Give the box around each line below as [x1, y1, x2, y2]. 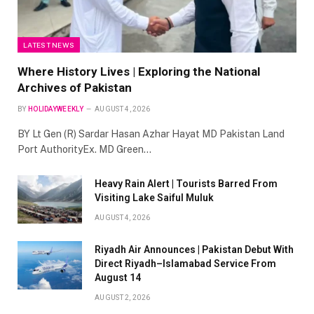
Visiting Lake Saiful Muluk [95, 191, 214, 203]
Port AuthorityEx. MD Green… [18, 143, 151, 155]
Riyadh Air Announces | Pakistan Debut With [95, 243, 294, 255]
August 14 [95, 271, 141, 283]
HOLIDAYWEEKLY [27, 104, 83, 113]
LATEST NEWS [23, 40, 75, 49]
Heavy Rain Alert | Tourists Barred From [95, 177, 278, 189]
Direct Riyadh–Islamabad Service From [95, 257, 276, 269]
